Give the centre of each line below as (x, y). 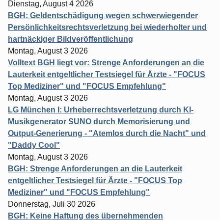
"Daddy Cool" (34, 145)
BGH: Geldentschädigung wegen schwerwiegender (103, 15)
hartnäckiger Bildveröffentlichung (70, 39)
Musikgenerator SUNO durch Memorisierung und (99, 121)
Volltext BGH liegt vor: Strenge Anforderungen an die (106, 62)
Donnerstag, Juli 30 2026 (52, 204)
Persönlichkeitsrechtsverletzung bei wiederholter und (107, 27)
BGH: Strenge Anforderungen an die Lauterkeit (95, 168)
